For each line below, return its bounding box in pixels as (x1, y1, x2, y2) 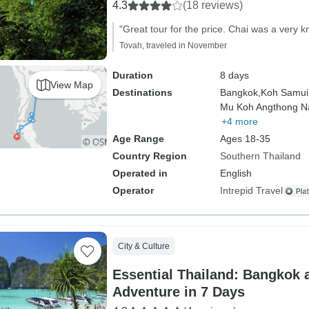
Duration (112, 70, 153, 81)
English (219, 168, 252, 179)
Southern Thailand (219, 150, 301, 161)
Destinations (112, 87, 172, 98)
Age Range (112, 133, 164, 144)
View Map (50, 79, 93, 90)
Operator (112, 185, 154, 196)
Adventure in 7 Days (112, 284, 245, 299)
